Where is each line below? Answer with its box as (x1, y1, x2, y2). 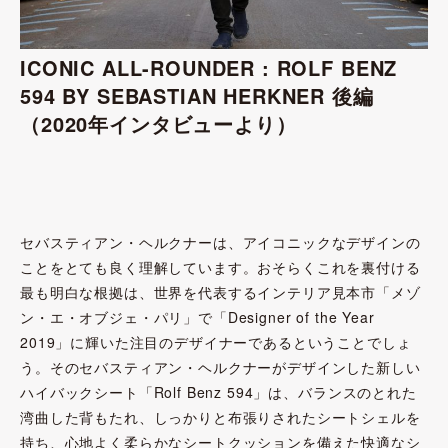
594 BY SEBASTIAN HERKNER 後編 (20, 81, 395, 110)
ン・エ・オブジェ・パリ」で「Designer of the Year (20, 307, 375, 327)
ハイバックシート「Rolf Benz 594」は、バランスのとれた (20, 382, 417, 402)
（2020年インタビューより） (20, 109, 297, 138)
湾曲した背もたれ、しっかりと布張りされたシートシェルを (20, 407, 421, 427)
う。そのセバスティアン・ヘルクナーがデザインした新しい (20, 357, 421, 377)
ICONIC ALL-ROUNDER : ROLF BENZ (20, 53, 398, 82)
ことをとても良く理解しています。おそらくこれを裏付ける (20, 257, 421, 277)
